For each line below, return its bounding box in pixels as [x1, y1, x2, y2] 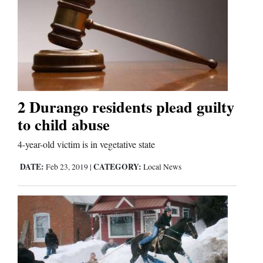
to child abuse [18, 112, 110, 136]
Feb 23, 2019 [44, 161, 90, 172]
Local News [143, 161, 181, 172]
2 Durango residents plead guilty [18, 95, 234, 118]
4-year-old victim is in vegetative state [18, 137, 155, 150]
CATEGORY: [93, 160, 141, 173]
